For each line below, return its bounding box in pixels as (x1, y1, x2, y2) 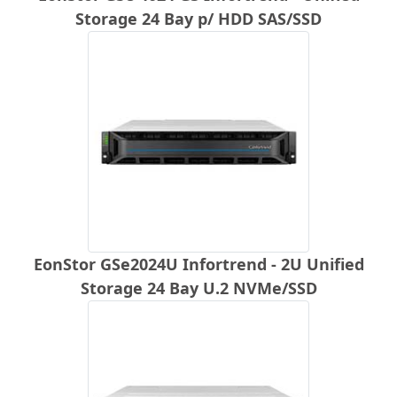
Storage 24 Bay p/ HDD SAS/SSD (75, 7, 322, 29)
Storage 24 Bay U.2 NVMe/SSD (80, 276, 317, 299)
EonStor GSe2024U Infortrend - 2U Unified (33, 253, 364, 275)
